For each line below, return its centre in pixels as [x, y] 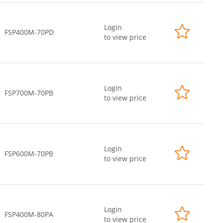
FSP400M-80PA [29, 214]
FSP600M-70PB [29, 154]
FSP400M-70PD [29, 32]
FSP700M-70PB [29, 93]
